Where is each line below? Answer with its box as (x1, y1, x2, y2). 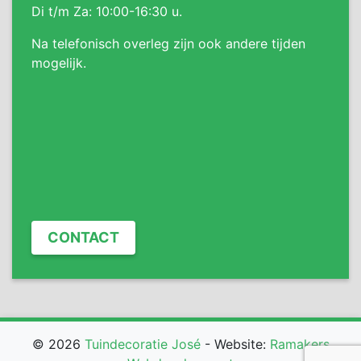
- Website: (200, 336, 270, 352)
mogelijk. (31, 55, 86, 71)
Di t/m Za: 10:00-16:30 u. (31, 3, 182, 19)
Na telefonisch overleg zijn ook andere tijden (31, 35, 305, 52)
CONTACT (48, 229, 119, 247)
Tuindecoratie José (84, 336, 201, 352)
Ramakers (269, 336, 330, 352)
